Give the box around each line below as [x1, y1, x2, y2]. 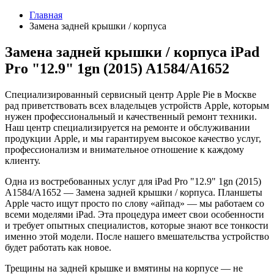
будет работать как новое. [5, 242, 111, 253]
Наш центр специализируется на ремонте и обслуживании [5, 122, 250, 133]
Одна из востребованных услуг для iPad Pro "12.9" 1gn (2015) [5, 176, 261, 187]
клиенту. [5, 155, 40, 166]
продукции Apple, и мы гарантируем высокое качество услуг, [5, 133, 261, 144]
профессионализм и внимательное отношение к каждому [5, 144, 244, 155]
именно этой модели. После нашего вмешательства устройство [5, 231, 269, 242]
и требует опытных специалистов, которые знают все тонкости [5, 220, 268, 231]
